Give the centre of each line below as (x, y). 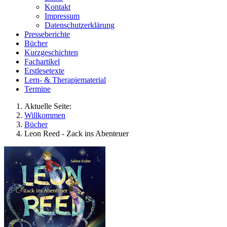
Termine (37, 89)
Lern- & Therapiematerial (65, 80)
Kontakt (58, 7)
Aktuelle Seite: (50, 106)
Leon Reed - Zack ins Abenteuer (77, 134)
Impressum (62, 16)
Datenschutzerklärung (80, 25)
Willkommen (45, 115)
